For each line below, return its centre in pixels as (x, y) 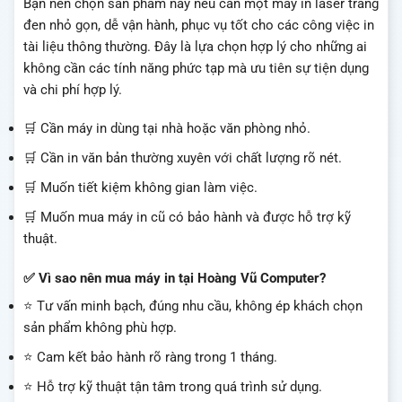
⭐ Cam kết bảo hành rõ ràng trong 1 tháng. (150, 358)
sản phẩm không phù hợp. (100, 328)
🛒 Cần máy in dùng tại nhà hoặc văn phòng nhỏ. (167, 129)
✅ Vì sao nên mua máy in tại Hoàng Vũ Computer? (175, 278)
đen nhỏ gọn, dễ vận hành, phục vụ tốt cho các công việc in (199, 25)
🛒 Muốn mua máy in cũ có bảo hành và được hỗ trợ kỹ (187, 218)
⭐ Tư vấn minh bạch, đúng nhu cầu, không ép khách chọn (193, 306)
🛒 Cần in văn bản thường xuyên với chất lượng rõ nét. (183, 158)
